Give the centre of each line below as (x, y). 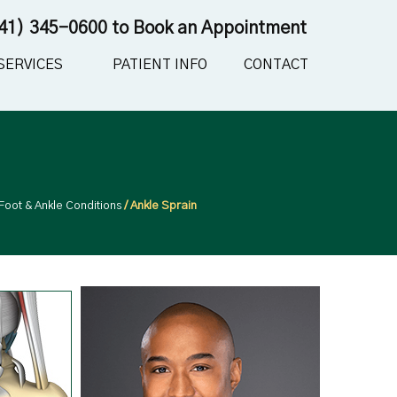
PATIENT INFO (160, 65)
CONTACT (276, 65)
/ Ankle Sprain (159, 206)
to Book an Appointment (207, 28)
